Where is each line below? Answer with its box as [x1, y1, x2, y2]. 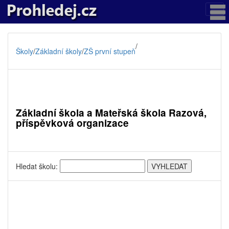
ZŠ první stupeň [84, 46, 135, 56]
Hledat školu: [16, 161, 60, 171]
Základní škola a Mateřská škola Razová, [16, 106, 207, 120]
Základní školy [35, 46, 82, 56]
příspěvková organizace [16, 116, 129, 130]
